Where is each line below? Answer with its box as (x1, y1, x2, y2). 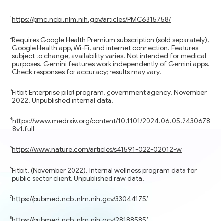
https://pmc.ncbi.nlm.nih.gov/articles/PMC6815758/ (12, 15, 171, 24)
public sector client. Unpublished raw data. (12, 174, 144, 183)
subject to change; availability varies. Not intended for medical (12, 51, 206, 61)
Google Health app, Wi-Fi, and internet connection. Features (12, 43, 198, 53)
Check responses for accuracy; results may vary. (12, 67, 161, 76)
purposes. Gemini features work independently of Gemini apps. (12, 59, 210, 69)
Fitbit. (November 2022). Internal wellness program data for (12, 166, 197, 175)
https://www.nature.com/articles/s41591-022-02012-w (12, 145, 182, 154)
